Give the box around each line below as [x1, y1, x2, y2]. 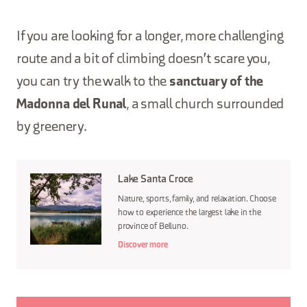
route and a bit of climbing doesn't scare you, [16, 53, 270, 66]
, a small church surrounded [126, 98, 284, 112]
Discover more [118, 241, 168, 249]
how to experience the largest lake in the [118, 209, 261, 217]
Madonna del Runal [16, 98, 127, 112]
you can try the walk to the [16, 75, 170, 89]
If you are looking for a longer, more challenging [16, 30, 284, 44]
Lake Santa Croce [118, 175, 194, 185]
